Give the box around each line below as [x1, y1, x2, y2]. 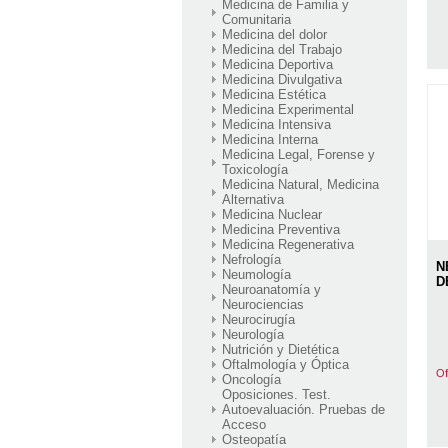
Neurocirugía [222, 311, 295, 327]
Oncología [222, 371, 281, 387]
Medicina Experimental [222, 101, 354, 117]
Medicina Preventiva [222, 221, 340, 237]
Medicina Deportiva [222, 56, 333, 72]
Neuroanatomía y [222, 281, 321, 297]
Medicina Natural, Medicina [222, 176, 379, 192]
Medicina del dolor [222, 26, 327, 42]
